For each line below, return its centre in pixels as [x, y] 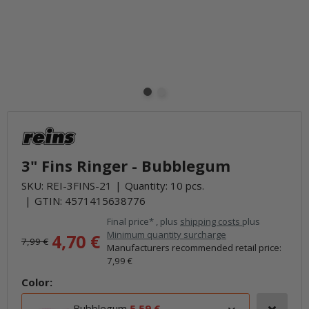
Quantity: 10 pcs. [165, 186]
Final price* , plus [143, 221]
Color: [37, 282]
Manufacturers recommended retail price [193, 248]
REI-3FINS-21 [79, 186]
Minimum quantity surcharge [167, 235]
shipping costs [211, 221]
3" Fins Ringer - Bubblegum [126, 166]
